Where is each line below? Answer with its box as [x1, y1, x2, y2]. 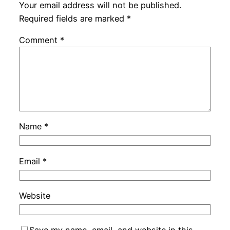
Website [18, 190, 50, 201]
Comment [18, 34, 60, 45]
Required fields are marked [18, 13, 127, 24]
